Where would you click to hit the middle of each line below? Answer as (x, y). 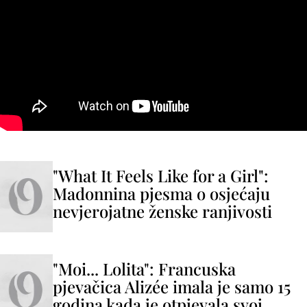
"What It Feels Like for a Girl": (161, 175)
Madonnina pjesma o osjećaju (161, 193)
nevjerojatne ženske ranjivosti (162, 211)
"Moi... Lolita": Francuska (144, 269)
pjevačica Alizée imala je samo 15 (172, 286)
